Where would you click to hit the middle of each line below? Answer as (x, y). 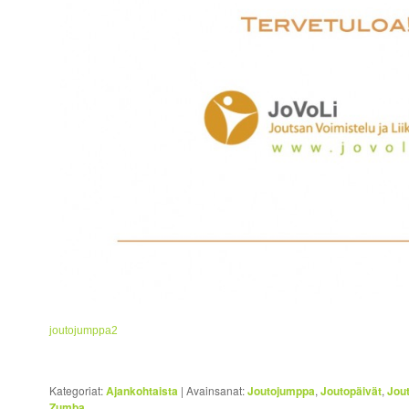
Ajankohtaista (142, 390)
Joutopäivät (351, 390)
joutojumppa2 (84, 330)
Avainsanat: (216, 390)
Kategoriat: (77, 390)
